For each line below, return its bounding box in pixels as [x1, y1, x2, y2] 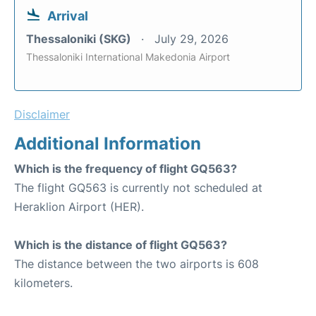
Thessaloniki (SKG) [26, 31, 134, 46]
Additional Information [14, 133, 201, 154]
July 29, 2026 [154, 31, 229, 46]
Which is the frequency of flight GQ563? [14, 161, 237, 176]
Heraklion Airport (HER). [14, 199, 144, 214]
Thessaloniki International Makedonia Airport [26, 50, 230, 63]
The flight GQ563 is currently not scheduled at [14, 180, 262, 195]
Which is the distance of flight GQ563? [14, 237, 227, 252]
